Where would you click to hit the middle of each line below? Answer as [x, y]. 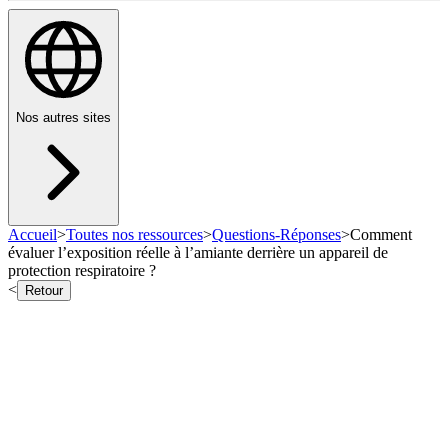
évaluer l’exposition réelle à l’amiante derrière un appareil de [198, 253]
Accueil [32, 235]
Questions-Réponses [276, 235]
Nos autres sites [63, 118]
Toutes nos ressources [134, 235]
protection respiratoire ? [82, 271]
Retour [44, 291]
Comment [381, 235]
